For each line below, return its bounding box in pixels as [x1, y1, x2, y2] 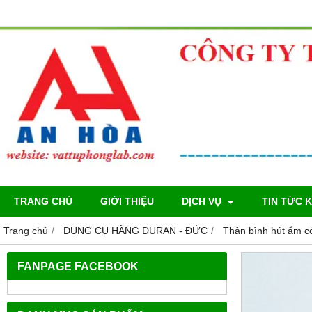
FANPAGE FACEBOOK [17, 259, 139, 272]
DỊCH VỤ [182, 195, 224, 207]
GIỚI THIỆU [100, 195, 154, 207]
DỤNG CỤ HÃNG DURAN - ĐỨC [63, 224, 208, 236]
